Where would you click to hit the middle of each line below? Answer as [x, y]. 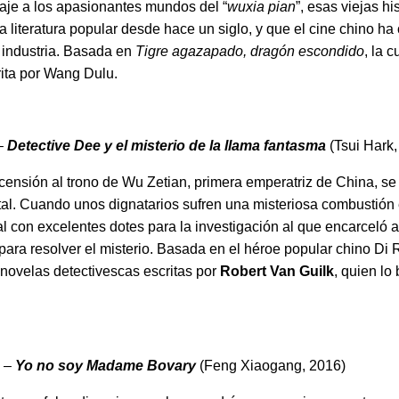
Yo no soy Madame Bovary [106, 366]
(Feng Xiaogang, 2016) [271, 366]
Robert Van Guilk [277, 271]
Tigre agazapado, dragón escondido [250, 51]
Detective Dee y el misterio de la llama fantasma [167, 146]
